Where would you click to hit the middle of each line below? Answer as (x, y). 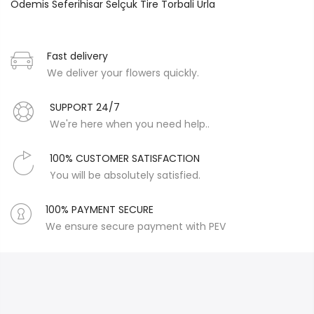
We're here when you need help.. (130, 124)
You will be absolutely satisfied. (125, 175)
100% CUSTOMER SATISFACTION (125, 158)
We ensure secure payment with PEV (136, 226)
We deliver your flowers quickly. (123, 73)
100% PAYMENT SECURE (100, 209)
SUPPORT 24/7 (85, 107)
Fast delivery (77, 56)
